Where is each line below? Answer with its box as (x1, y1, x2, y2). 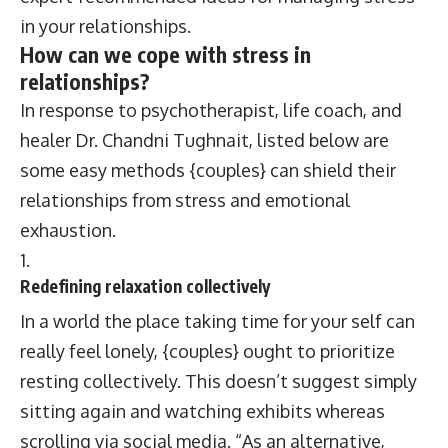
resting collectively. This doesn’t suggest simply (20, 369, 417, 392)
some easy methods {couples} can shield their (20, 159, 396, 181)
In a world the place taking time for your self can (20, 309, 415, 332)
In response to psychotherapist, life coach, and (20, 99, 402, 121)
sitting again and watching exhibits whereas (20, 399, 385, 422)
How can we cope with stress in (20, 41, 311, 68)
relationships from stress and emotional (20, 189, 350, 211)
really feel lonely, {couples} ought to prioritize (20, 339, 395, 362)
